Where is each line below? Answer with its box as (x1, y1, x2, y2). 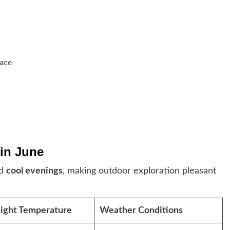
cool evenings (6, 166, 63, 176)
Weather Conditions (99, 205, 183, 215)
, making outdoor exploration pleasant (63, 166, 216, 176)
